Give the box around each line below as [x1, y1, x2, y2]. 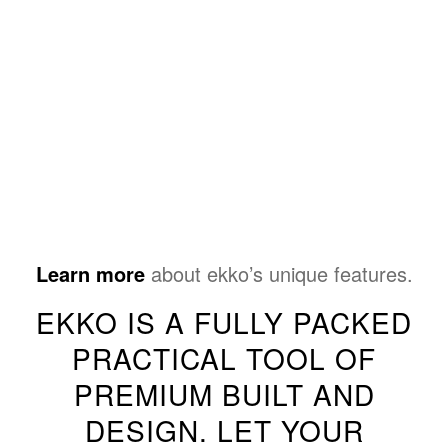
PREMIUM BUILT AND [73, 374, 375, 414]
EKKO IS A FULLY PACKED [36, 302, 412, 342]
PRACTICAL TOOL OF [72, 338, 376, 378]
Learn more [35, 259, 145, 288]
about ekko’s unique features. [144, 259, 413, 288]
